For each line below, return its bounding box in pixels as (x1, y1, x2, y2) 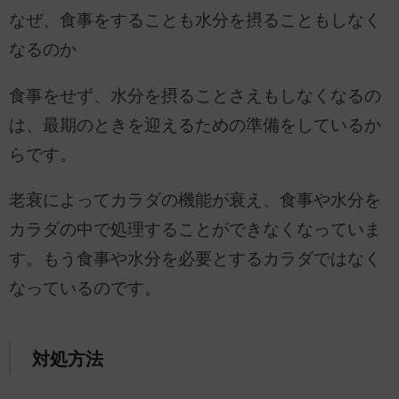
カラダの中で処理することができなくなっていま (9, 220, 381, 240)
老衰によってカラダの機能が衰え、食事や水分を (9, 191, 381, 210)
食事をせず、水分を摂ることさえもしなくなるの (9, 85, 381, 105)
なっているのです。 (9, 279, 161, 298)
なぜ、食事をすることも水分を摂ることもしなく (9, 11, 381, 30)
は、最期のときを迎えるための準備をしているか (9, 115, 381, 134)
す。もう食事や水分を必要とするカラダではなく (9, 249, 381, 269)
